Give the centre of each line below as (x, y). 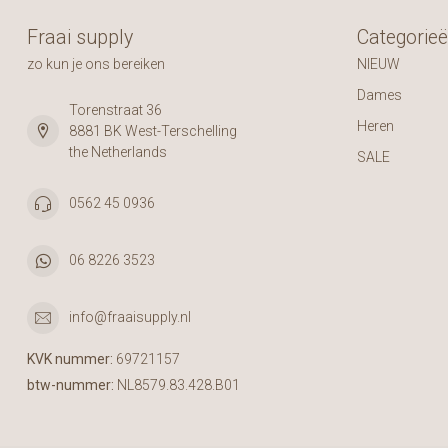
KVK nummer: (70, 358)
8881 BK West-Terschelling (153, 130)
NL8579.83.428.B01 (177, 384)
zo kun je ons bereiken (96, 63)
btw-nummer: (70, 384)
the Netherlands (118, 151)
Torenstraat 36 (115, 109)
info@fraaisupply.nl (130, 317)
